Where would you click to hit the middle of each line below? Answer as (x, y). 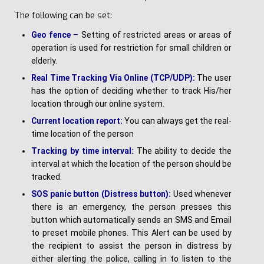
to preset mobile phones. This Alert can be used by (131, 233)
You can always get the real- (178, 121)
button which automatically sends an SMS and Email (131, 220)
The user (214, 78)
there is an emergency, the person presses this (131, 207)
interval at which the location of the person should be (131, 164)
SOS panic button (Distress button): (102, 194)
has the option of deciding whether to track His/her (131, 91)
